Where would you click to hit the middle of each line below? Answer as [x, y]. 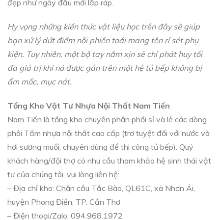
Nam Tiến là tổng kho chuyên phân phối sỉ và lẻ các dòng [107, 119]
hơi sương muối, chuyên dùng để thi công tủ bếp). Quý [100, 147]
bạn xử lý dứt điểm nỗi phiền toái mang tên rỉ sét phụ [103, 41]
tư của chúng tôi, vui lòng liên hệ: [63, 174]
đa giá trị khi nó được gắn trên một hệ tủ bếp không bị [105, 68]
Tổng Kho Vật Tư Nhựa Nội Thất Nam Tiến [89, 105]
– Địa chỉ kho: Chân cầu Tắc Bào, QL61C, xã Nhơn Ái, [101, 188]
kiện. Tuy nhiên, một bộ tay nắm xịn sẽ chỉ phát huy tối [105, 54]
